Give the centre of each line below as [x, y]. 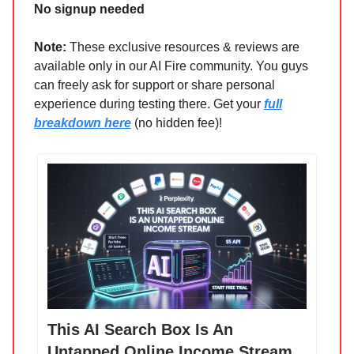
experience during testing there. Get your [149, 104]
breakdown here [83, 123]
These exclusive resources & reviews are [185, 47]
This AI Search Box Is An [140, 330]
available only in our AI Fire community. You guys [171, 66]
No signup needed [89, 9]
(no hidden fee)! [177, 123]
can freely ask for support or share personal [154, 85]
